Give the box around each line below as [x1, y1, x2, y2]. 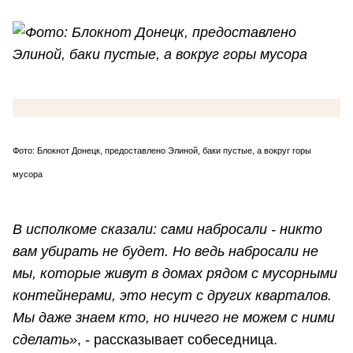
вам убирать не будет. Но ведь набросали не [13, 243, 318, 259]
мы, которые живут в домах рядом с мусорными [13, 265, 337, 281]
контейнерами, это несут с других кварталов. [13, 287, 332, 303]
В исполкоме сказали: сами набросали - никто [13, 221, 322, 237]
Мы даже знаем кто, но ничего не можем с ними [13, 309, 335, 325]
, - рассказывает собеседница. [77, 331, 277, 347]
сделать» [13, 331, 77, 347]
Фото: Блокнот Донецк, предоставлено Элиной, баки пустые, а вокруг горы [13, 146, 311, 156]
